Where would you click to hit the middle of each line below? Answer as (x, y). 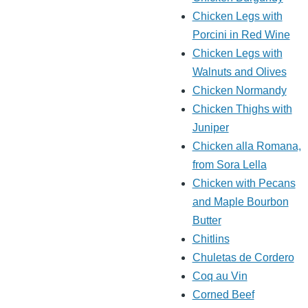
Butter (207, 221)
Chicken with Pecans (244, 184)
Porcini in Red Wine (241, 35)
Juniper (210, 128)
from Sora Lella (229, 165)
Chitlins (211, 239)
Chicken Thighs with (242, 109)
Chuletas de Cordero (243, 258)
